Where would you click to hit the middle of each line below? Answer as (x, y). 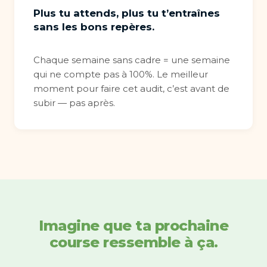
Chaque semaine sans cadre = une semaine (132, 60)
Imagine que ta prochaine (133, 226)
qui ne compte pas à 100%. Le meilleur (121, 74)
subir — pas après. (74, 103)
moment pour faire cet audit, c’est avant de (131, 89)
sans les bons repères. (94, 27)
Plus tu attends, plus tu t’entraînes (127, 13)
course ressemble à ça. (133, 242)
